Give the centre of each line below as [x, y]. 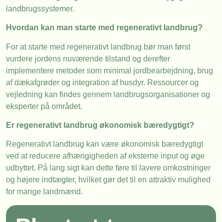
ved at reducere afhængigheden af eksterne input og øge [105, 156]
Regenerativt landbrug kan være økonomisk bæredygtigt [105, 144]
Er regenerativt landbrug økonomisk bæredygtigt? [100, 125]
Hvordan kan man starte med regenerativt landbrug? [104, 28]
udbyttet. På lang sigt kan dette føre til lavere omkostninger [108, 168]
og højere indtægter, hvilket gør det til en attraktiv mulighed [108, 180]
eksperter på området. [44, 106]
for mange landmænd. [44, 192]
